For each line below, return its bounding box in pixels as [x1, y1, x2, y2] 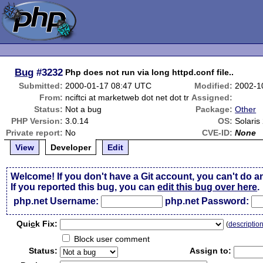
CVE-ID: [202, 128, 233, 137]
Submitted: [19, 81, 63, 90]
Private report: [6, 128, 63, 137]
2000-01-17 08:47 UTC [65, 81, 152, 90]
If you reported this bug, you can [11, 182, 158, 192]
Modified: [194, 81, 233, 90]
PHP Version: [11, 116, 63, 126]
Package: [195, 104, 233, 114]
